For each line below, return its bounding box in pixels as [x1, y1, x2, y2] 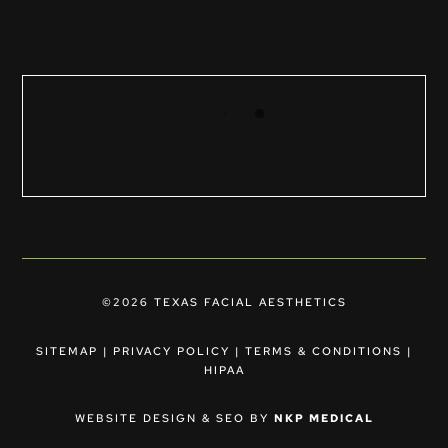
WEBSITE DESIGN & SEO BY [74, 410, 274, 425]
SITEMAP [36, 343, 98, 358]
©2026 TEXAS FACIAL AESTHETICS [101, 294, 347, 309]
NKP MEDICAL [273, 410, 374, 425]
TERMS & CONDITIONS [245, 343, 402, 358]
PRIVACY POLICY [113, 343, 230, 358]
